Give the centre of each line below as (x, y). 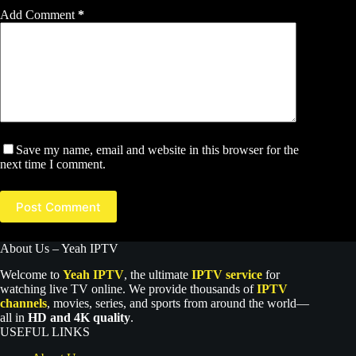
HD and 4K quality (79, 317)
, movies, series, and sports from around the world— (178, 303)
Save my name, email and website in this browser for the (157, 150)
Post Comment (58, 207)
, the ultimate (158, 274)
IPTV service (227, 274)
